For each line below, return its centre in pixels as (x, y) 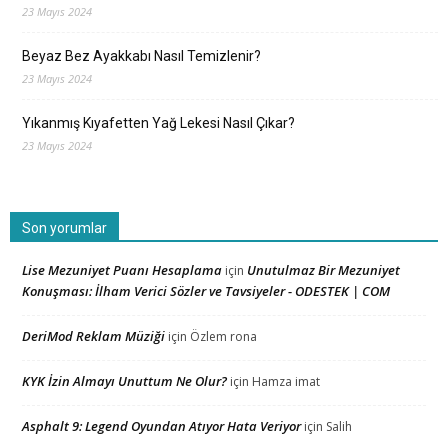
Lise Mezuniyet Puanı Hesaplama (122, 269)
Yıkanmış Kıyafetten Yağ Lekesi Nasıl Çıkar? (158, 122)
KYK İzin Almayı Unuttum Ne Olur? (124, 380)
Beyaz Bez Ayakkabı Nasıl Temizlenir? (141, 55)
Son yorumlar (64, 227)
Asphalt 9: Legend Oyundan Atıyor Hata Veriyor (161, 425)
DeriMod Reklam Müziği (93, 335)
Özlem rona (223, 336)
